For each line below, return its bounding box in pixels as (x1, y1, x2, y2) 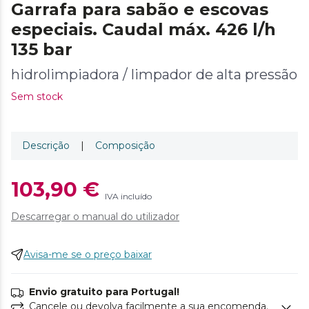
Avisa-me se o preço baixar (23, 248, 152, 261)
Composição (95, 139, 155, 152)
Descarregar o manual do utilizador (11, 210, 179, 223)
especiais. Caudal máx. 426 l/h (11, 19, 276, 39)
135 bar (11, 39, 72, 59)
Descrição (22, 139, 70, 152)
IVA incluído (105, 190, 152, 201)
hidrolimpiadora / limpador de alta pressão (11, 66, 297, 83)
